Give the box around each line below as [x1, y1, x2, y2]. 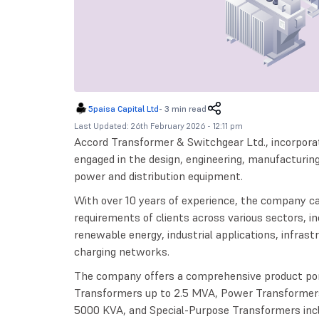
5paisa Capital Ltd [88, 103, 159, 115]
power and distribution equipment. [73, 169, 243, 184]
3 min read [164, 103, 206, 115]
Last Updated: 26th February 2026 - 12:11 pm [73, 120, 243, 132]
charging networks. [73, 244, 169, 259]
